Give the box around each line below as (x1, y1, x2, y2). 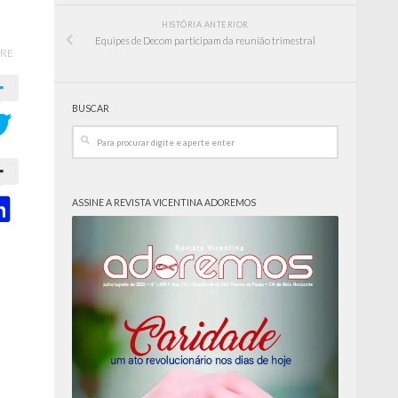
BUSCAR (72, 102, 109, 114)
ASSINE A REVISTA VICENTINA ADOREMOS (72, 197, 256, 209)
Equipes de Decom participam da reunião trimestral (95, 35, 315, 47)
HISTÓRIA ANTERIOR (162, 20, 249, 30)
